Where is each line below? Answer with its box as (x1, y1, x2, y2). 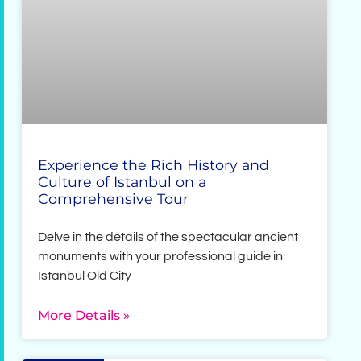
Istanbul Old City (38, 269, 132, 283)
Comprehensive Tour (38, 190, 189, 208)
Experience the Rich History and (38, 156, 270, 174)
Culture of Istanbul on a (38, 173, 207, 191)
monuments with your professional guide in (38, 250, 284, 263)
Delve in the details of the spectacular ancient (38, 230, 299, 244)
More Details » (38, 308, 131, 324)
